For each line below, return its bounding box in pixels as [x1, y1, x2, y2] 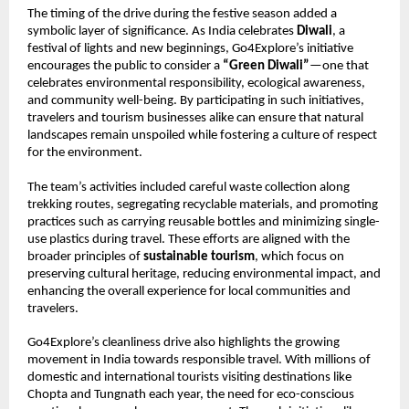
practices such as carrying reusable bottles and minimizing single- [27, 215, 380, 229]
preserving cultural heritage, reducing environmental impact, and [27, 267, 381, 281]
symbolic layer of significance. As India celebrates [27, 25, 297, 39]
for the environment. [27, 146, 142, 161]
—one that [309, 59, 369, 74]
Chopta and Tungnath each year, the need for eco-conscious [27, 388, 354, 403]
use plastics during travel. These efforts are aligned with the [27, 232, 350, 246]
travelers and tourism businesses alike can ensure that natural [27, 111, 363, 126]
